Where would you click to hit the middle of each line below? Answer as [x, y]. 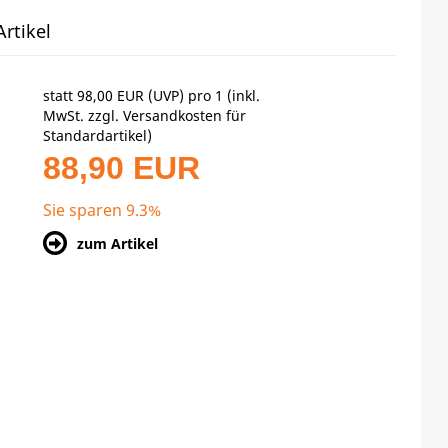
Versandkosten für [185, 115]
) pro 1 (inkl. [220, 95]
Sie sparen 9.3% [102, 209]
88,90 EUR [122, 167]
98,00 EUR [111, 95]
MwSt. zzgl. [83, 115]
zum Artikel [118, 243]
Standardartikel [95, 135]
